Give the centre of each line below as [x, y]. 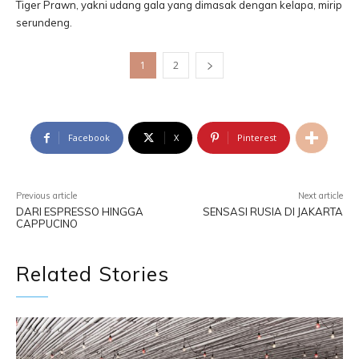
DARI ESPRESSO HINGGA [80, 212]
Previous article [46, 196]
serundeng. [44, 22]
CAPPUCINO [47, 224]
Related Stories [93, 274]
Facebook [89, 137]
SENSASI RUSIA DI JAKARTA [272, 212]
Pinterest [257, 137]
